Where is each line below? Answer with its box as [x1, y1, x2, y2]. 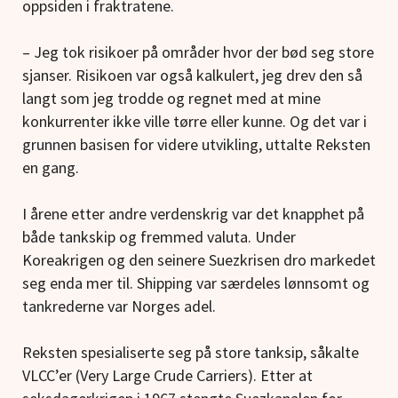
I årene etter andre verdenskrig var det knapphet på [22, 203, 364, 225]
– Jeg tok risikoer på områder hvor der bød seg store [22, 42, 374, 63]
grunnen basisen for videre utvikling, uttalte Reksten [22, 134, 370, 155]
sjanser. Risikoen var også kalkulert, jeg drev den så [22, 65, 362, 86]
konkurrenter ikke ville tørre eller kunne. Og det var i [22, 111, 367, 132]
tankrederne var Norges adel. [22, 296, 216, 317]
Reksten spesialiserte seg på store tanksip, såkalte [22, 342, 359, 363]
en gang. [22, 157, 79, 179]
